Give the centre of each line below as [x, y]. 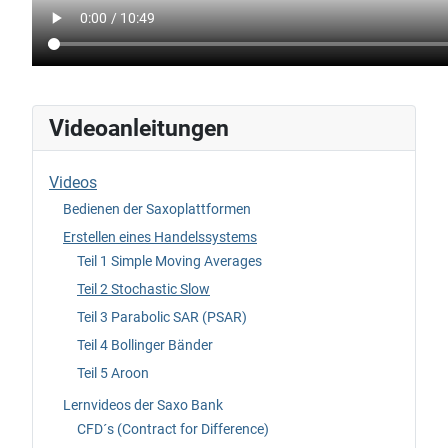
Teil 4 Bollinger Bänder [145, 345]
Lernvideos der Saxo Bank [143, 404]
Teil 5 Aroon [113, 373]
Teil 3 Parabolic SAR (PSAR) [162, 317]
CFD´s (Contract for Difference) [173, 429]
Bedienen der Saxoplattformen [157, 208]
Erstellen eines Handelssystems [160, 236]
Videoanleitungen [139, 128]
